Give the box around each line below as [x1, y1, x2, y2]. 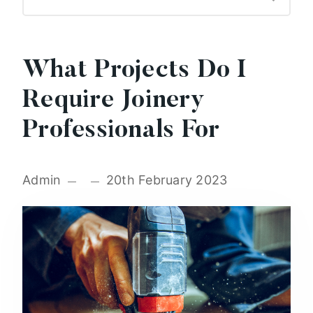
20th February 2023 [105, 173, 228, 188]
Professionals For [22, 119, 220, 145]
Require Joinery [22, 89, 204, 115]
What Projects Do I [22, 59, 247, 85]
